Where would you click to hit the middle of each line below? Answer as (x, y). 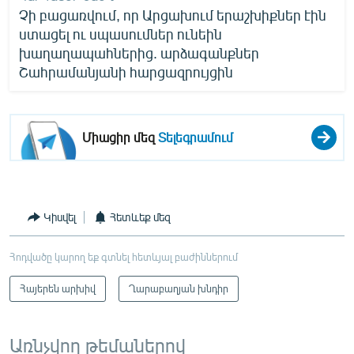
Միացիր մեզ (121, 137)
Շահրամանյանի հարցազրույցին (126, 72)
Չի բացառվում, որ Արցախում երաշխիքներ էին (173, 15)
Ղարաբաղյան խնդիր (179, 288)
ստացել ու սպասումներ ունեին (121, 34)
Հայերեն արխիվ (58, 288)
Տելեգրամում (196, 137)
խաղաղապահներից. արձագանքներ (139, 53)
